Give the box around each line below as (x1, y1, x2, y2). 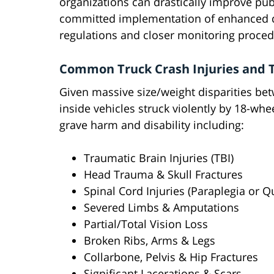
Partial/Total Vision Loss (84, 217, 208, 232)
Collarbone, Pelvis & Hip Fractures (84, 250, 258, 265)
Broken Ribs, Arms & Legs (84, 233, 215, 248)
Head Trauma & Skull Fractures (84, 167, 243, 182)
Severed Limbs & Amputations (84, 200, 239, 215)
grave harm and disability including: (59, 117, 244, 133)
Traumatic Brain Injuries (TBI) (84, 150, 234, 166)
